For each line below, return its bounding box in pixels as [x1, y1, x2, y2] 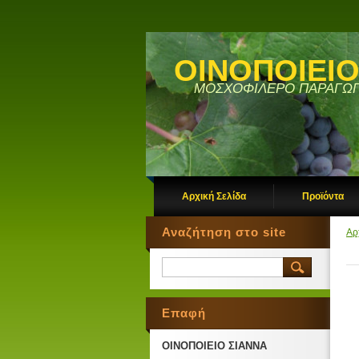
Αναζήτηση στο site [162, 225, 286, 239]
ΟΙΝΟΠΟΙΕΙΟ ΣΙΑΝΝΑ [162, 340, 267, 352]
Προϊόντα [302, 191, 344, 202]
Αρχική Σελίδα [182, 191, 246, 202]
